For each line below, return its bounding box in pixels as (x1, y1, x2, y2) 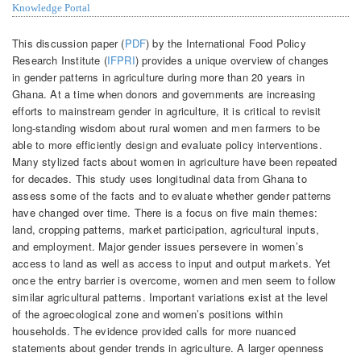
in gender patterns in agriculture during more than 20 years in (12, 68, 305, 85)
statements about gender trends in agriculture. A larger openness (12, 339, 325, 355)
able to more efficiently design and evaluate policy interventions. (12, 136, 322, 152)
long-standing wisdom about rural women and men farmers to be (12, 119, 320, 135)
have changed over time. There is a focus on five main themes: (12, 204, 317, 220)
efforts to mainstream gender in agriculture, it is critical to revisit (12, 102, 322, 118)
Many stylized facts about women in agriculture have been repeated (12, 153, 338, 169)
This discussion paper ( (12, 35, 125, 51)
